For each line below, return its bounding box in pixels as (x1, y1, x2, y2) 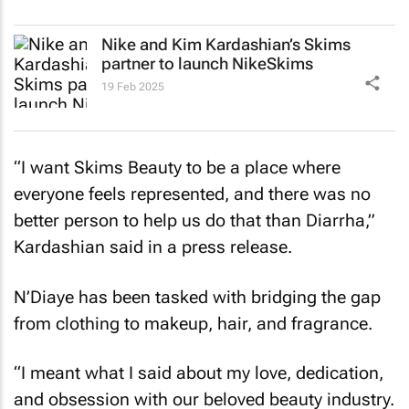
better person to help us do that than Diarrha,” (14, 210, 375, 232)
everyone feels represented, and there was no (14, 184, 371, 205)
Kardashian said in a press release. (14, 236, 292, 258)
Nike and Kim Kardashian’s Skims (101, 34, 351, 54)
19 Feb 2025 (101, 79, 164, 93)
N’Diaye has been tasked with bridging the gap (14, 286, 381, 308)
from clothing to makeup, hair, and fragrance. (14, 312, 372, 334)
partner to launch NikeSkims (101, 53, 313, 73)
